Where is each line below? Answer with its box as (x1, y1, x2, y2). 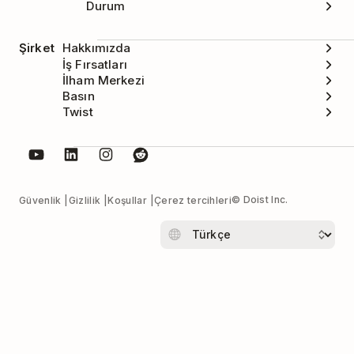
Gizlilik (68, 194, 101, 206)
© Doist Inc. (231, 193, 288, 205)
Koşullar (107, 194, 147, 206)
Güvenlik (19, 194, 62, 206)
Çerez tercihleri (154, 194, 232, 206)
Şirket (19, 40, 55, 56)
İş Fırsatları (62, 56, 127, 72)
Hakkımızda (62, 40, 131, 56)
